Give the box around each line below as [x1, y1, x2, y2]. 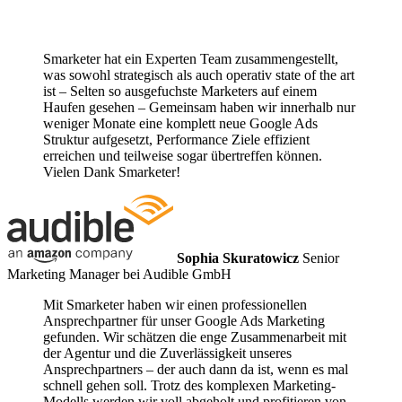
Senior [299, 250, 339, 267]
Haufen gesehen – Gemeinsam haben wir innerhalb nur [43, 100, 355, 116]
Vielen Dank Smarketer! [43, 164, 180, 180]
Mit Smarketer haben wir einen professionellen [43, 297, 307, 313]
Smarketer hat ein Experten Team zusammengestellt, [43, 51, 338, 67]
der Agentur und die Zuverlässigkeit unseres [43, 345, 292, 362]
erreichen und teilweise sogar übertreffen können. [43, 148, 322, 164]
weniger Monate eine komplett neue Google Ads [43, 116, 318, 132]
